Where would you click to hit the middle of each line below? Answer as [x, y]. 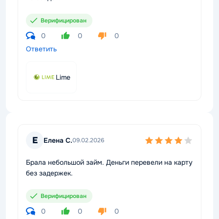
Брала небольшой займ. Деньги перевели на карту [109, 162]
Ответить [41, 49]
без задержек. [49, 173]
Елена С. [58, 140]
